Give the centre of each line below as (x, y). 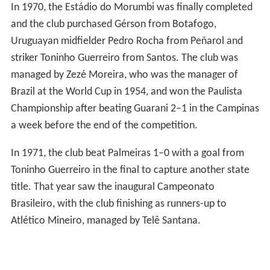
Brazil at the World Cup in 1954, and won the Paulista (126, 92)
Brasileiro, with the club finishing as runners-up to (118, 204)
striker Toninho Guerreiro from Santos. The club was (124, 58)
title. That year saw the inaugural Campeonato (112, 187)
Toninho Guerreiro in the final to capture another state (130, 171)
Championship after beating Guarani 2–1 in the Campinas (135, 109)
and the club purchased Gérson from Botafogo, (113, 25)
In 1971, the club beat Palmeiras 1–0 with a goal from (127, 154)
